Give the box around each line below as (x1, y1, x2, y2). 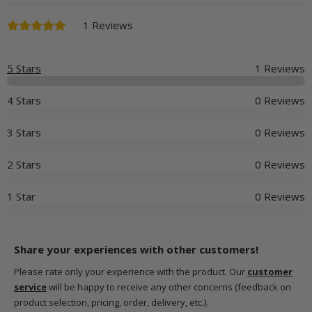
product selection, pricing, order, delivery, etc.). (14, 296, 208, 309)
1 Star (7, 189, 36, 204)
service (14, 281, 47, 293)
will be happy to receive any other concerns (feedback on (47, 281, 291, 293)
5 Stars (7, 61, 41, 76)
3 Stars (7, 125, 41, 140)
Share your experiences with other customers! (14, 242, 258, 256)
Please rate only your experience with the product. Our (14, 265, 247, 278)
